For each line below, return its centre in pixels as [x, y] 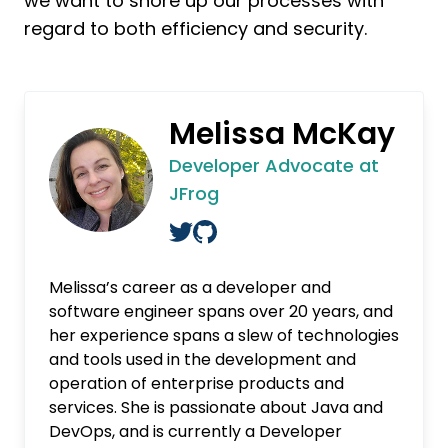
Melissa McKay [282, 134]
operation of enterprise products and [196, 383]
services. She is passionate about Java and [216, 407]
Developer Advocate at [274, 165]
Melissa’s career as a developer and [190, 287]
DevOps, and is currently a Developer [195, 431]
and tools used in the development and [202, 359]
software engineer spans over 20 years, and [221, 311]
